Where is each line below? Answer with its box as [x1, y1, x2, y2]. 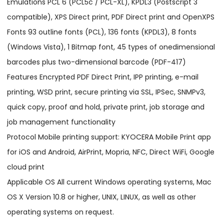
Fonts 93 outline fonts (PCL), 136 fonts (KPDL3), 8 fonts [7, 27, 197, 37]
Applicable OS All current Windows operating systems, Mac [7, 177, 212, 187]
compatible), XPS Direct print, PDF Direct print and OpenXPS [7, 12, 215, 22]
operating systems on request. [7, 207, 114, 217]
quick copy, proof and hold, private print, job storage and [7, 102, 205, 112]
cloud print [7, 162, 45, 172]
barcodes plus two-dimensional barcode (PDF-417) [7, 57, 186, 67]
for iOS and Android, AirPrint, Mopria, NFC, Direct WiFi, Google [7, 147, 215, 157]
